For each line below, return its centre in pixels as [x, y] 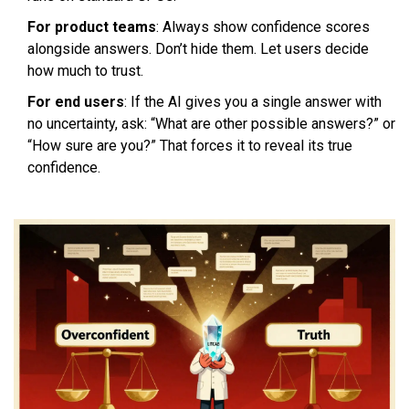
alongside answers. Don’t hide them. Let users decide [198, 49]
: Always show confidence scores [263, 27]
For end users [76, 102]
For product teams [92, 27]
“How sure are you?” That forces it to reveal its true [190, 146]
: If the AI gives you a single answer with [253, 102]
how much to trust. [85, 71]
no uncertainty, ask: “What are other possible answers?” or [211, 124]
